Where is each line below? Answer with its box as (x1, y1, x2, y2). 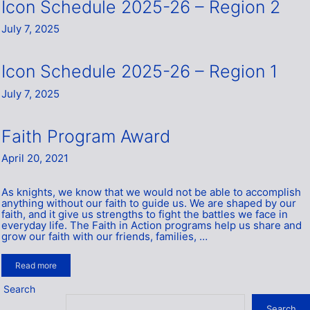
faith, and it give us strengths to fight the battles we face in (1, 208, 288, 221)
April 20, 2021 (1, 152, 69, 165)
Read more (15, 259, 57, 271)
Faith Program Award (1, 125, 170, 147)
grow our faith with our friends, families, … (1, 230, 208, 243)
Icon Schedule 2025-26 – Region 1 (1, 61, 277, 82)
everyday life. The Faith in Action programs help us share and (1, 219, 302, 232)
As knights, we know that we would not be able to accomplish (1, 185, 301, 199)
